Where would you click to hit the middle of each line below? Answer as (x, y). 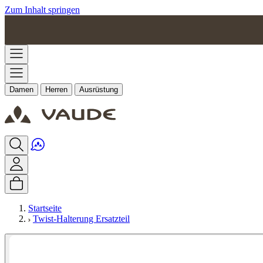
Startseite (45, 208)
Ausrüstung (99, 90)
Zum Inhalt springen (42, 10)
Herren (56, 90)
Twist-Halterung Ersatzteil (81, 219)
